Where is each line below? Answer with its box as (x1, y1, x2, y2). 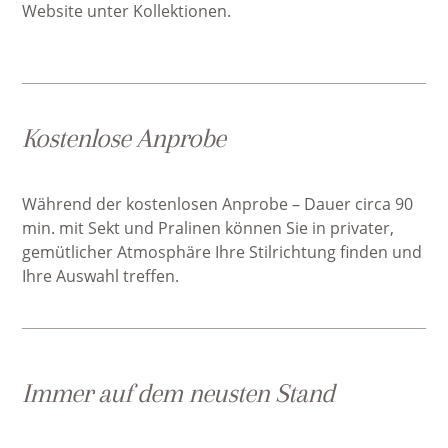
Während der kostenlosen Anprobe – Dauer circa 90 (22, 193, 414, 215)
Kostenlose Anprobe (22, 123, 226, 153)
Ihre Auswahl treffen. (22, 265, 180, 287)
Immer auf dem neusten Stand (22, 378, 335, 408)
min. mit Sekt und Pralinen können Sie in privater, (22, 217, 395, 239)
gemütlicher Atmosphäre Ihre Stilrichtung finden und (22, 241, 423, 263)
